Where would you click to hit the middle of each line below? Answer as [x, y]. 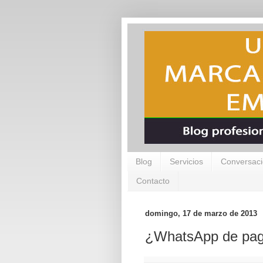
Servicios [186, 162]
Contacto [153, 181]
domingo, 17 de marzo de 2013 [201, 213]
